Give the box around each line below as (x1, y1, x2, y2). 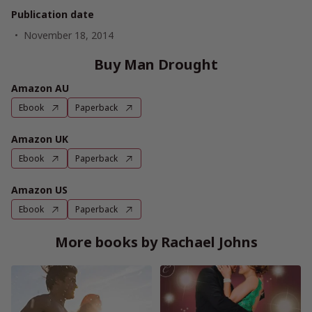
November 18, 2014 (24, 29, 114, 42)
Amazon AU (11, 81, 69, 95)
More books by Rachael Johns (54, 233, 258, 252)
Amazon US (11, 183, 68, 197)
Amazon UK (11, 132, 68, 146)
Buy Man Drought (94, 55, 218, 75)
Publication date (11, 8, 94, 22)
